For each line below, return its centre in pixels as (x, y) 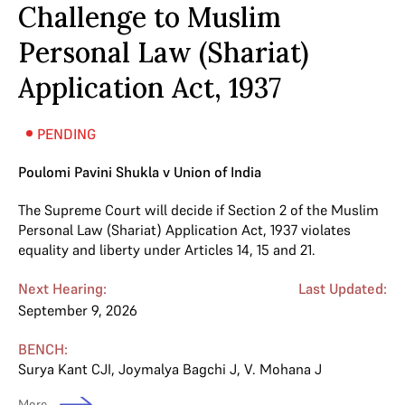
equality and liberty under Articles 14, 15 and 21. (167, 249)
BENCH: (43, 348)
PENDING (66, 133)
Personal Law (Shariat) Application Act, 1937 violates (184, 229)
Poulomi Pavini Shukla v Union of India (140, 171)
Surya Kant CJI (65, 368)
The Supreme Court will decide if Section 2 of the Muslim (198, 209)
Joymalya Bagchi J (178, 368)
